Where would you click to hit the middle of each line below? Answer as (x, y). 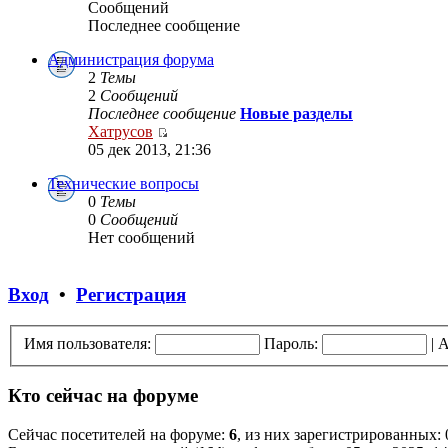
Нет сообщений (141, 238)
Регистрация (131, 295)
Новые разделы (296, 114)
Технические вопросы (123, 184)
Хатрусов (120, 132)
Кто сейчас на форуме (103, 396)
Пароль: (291, 343)
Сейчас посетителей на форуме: (118, 434)
